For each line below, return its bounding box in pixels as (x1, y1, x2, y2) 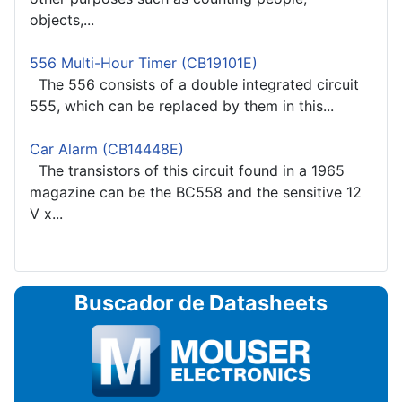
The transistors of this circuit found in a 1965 (30, 162, 345, 180)
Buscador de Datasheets (74, 290, 328, 317)
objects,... (30, 11, 94, 30)
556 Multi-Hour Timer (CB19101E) (30, 54, 258, 73)
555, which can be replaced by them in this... (30, 97, 334, 116)
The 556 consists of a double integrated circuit (30, 75, 359, 94)
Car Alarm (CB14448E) (30, 140, 184, 159)
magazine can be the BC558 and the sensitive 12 (30, 183, 362, 202)
